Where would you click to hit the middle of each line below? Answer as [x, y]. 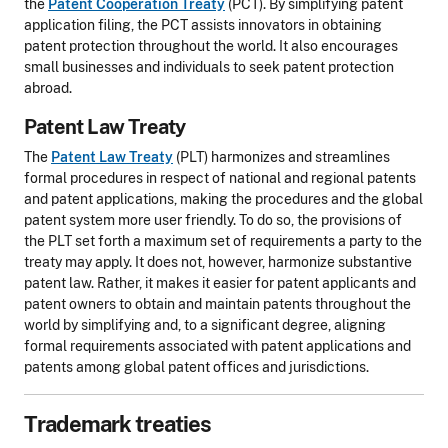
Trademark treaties [118, 424]
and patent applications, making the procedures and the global [223, 199]
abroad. [48, 88]
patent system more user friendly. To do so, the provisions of [213, 220]
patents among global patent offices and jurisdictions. [196, 367]
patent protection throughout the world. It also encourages [211, 46]
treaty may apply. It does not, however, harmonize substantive [218, 262]
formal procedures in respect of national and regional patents [220, 178]
